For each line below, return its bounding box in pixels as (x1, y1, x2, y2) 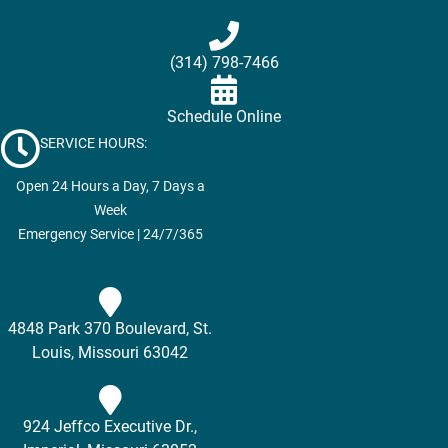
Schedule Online (167, 107, 281, 127)
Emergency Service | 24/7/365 (17, 226, 203, 243)
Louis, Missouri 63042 (32, 343, 188, 363)
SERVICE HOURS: (40, 135, 147, 152)
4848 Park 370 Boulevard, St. (8, 319, 212, 339)
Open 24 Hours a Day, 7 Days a (15, 178, 205, 195)
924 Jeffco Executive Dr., (23, 417, 197, 437)
